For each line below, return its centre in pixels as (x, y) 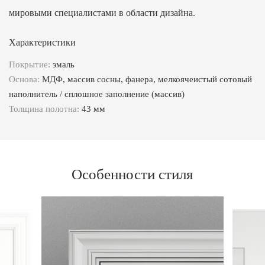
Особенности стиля (132, 174)
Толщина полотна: (45, 109)
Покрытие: (31, 64)
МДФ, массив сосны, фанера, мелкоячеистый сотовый (147, 79)
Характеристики (42, 42)
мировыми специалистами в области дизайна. (102, 12)
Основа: (25, 79)
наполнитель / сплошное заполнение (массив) (97, 94)
